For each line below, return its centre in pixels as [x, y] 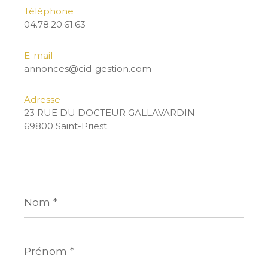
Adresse [42, 100]
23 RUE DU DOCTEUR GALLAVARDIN [109, 113]
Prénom [42, 240]
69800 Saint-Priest [66, 126]
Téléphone [49, 11]
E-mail [38, 56]
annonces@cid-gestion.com [88, 69]
